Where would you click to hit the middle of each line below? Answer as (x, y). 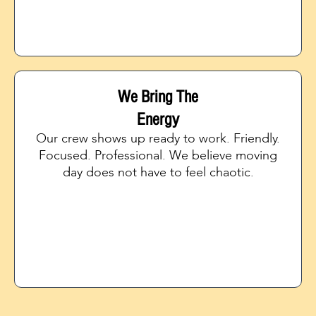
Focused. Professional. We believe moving (158, 156)
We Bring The (158, 96)
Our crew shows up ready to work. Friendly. (158, 139)
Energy (158, 119)
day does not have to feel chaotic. (158, 172)
